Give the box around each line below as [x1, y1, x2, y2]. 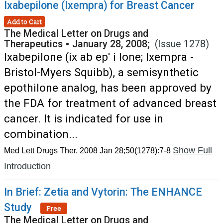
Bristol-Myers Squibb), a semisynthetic [4, 66, 199, 79]
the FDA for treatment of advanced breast [4, 97, 217, 110]
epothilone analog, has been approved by [4, 81, 212, 94]
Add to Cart [7, 16, 42, 26]
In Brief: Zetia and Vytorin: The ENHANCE [4, 186, 202, 198]
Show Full [173, 145, 212, 155]
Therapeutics [4, 38, 63, 50]
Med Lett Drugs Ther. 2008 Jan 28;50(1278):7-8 [4, 146, 171, 155]
